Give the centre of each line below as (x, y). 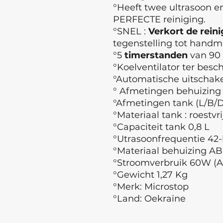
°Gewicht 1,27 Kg (150, 175)
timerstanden (155, 55)
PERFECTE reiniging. (159, 19)
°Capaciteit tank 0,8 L (161, 127)
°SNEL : (131, 31)
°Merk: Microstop (151, 187)
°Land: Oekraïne (149, 199)
